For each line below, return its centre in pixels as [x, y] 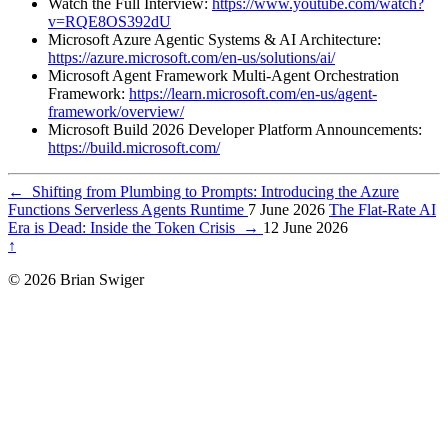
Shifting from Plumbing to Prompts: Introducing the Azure [211, 191]
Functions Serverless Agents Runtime [128, 209]
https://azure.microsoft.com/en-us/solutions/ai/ [191, 57]
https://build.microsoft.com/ [134, 147]
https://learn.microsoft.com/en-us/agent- [253, 93]
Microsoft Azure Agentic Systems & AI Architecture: [214, 39]
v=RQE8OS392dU [109, 21]
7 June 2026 [286, 209]
